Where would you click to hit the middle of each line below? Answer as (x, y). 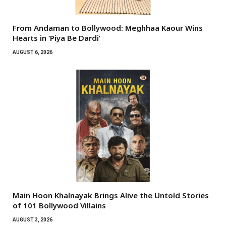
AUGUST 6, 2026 (33, 52)
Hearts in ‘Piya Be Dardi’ (56, 38)
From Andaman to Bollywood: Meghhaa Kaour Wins (108, 27)
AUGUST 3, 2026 (33, 220)
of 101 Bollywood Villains (59, 206)
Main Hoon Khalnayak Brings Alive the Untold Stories (111, 195)
